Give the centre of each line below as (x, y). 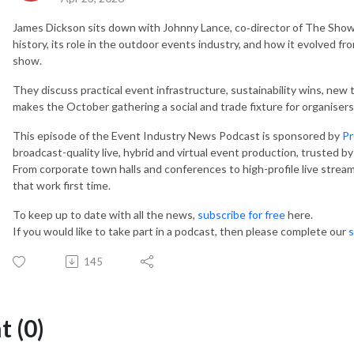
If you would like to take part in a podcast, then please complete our (181, 231)
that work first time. (62, 185)
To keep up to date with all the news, (105, 214)
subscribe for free (241, 214)
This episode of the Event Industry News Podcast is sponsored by (177, 135)
